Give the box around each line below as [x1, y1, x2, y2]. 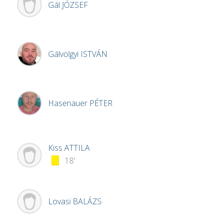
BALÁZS [73, 196, 102, 207]
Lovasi [48, 196, 73, 207]
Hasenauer [48, 98, 89, 109]
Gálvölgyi [48, 49, 81, 60]
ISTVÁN [81, 49, 108, 60]
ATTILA [64, 142, 90, 154]
